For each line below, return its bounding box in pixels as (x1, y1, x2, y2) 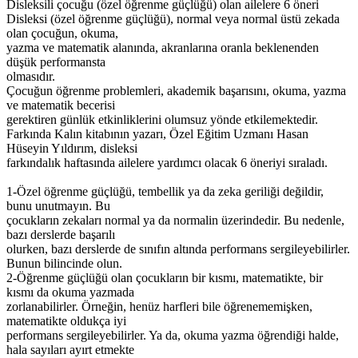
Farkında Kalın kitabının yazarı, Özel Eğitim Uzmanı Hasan (6, 126, 308, 141)
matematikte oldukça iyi (6, 313, 126, 328)
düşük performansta (6, 54, 105, 69)
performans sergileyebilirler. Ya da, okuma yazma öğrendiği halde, (6, 328, 339, 342)
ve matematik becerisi (6, 97, 115, 112)
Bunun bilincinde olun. (6, 256, 122, 270)
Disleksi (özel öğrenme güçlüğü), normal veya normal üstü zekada (6, 11, 340, 26)
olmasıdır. (6, 69, 55, 83)
